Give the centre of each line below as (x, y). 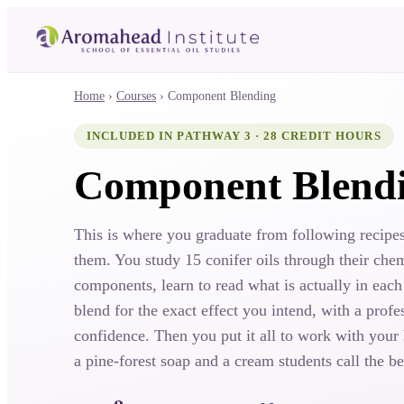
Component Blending (222, 96)
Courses (136, 96)
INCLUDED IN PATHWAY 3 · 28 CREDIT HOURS (234, 136)
